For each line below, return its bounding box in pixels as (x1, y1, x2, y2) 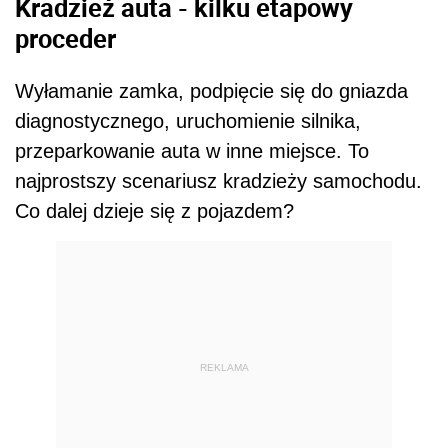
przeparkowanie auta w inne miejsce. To (15, 139, 369, 162)
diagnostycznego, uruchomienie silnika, (15, 109, 361, 132)
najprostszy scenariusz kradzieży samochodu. (15, 169, 422, 192)
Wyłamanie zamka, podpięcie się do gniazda (15, 79, 408, 102)
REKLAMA (199, 362, 249, 374)
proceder (15, 21, 116, 56)
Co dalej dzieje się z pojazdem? (15, 199, 294, 222)
